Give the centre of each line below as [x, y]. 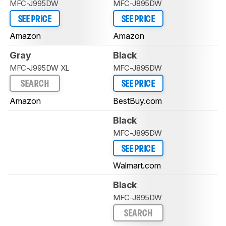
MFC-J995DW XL [40, 68]
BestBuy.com [137, 101]
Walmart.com [137, 166]
